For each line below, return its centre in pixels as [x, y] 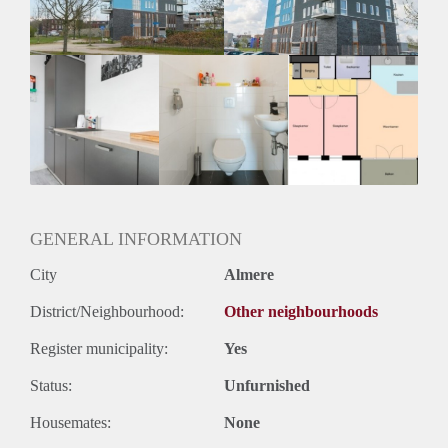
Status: [51, 385]
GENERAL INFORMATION [136, 238]
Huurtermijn [68, 11]
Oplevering [65, 55]
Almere [249, 274]
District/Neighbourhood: [107, 311]
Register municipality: [99, 348]
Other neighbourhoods [301, 311]
